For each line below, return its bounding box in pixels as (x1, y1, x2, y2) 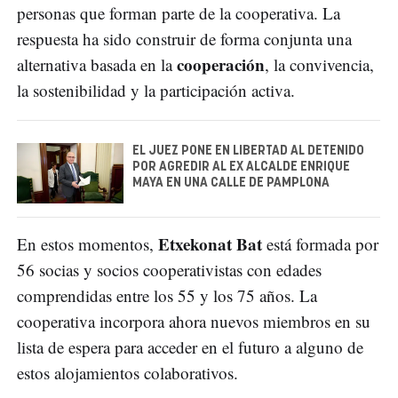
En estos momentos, (17, 232, 158, 255)
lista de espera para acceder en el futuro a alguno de (17, 335, 363, 358)
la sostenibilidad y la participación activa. (17, 79, 295, 102)
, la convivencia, (265, 53, 374, 76)
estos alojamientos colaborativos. (17, 361, 238, 384)
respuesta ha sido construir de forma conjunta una (17, 28, 352, 51)
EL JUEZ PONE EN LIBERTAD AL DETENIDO (132, 145, 364, 158)
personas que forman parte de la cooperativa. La (17, 2, 340, 25)
